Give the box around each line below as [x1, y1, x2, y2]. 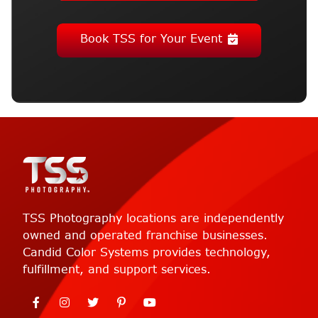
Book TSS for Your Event [79, 31, 223, 46]
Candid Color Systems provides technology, [23, 245, 270, 261]
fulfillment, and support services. [23, 262, 211, 278]
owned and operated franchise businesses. [23, 228, 268, 243]
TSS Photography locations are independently [23, 211, 284, 226]
